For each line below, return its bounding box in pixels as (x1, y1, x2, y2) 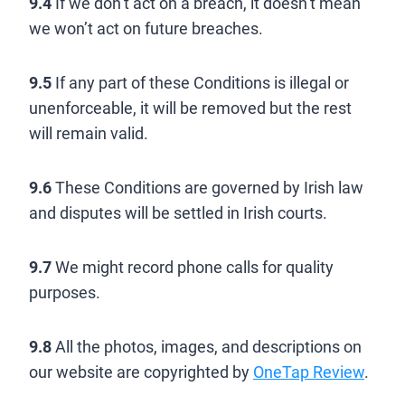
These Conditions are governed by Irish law (52, 178, 363, 197)
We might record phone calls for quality (52, 258, 334, 277)
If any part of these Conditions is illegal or (52, 73, 349, 92)
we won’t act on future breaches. (29, 19, 263, 38)
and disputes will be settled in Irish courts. (29, 203, 327, 222)
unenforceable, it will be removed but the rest (29, 99, 352, 118)
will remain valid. (29, 124, 148, 143)
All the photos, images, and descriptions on (52, 337, 362, 356)
